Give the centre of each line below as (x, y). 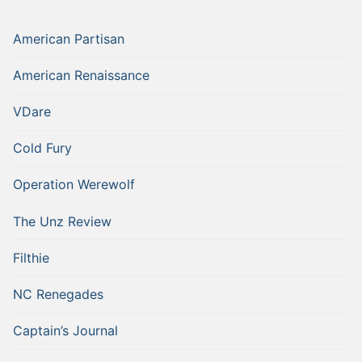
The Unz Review (62, 221)
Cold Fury (42, 148)
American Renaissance (81, 75)
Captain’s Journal (65, 331)
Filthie (31, 257)
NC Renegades (58, 295)
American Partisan (69, 38)
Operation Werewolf (74, 185)
